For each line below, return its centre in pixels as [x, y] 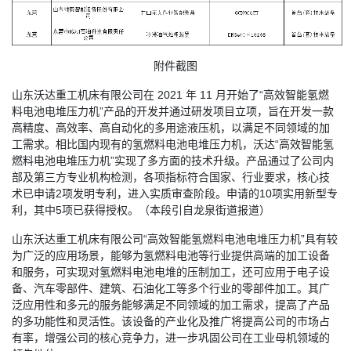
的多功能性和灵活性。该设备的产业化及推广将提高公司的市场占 [171, 322]
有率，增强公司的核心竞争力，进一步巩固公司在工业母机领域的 [171, 338]
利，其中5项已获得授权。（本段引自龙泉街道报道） [141, 210]
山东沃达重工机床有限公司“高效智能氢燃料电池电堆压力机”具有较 [175, 239]
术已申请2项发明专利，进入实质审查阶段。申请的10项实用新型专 [175, 194]
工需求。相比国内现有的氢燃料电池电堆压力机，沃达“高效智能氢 [173, 145]
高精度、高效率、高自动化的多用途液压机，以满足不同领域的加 [171, 128]
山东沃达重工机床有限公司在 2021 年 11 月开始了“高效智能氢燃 [170, 95]
